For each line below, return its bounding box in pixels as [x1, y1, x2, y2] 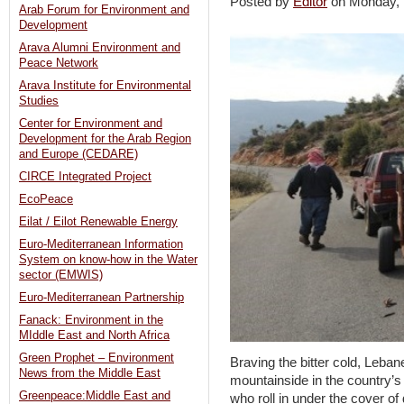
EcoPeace [19, 193, 73, 207]
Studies [19, 95, 59, 108]
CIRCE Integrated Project [19, 170, 151, 184]
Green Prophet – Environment [19, 352, 174, 365]
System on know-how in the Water [19, 253, 197, 267]
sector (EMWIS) [19, 269, 103, 282]
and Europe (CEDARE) [19, 148, 138, 161]
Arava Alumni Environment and [19, 41, 180, 55]
